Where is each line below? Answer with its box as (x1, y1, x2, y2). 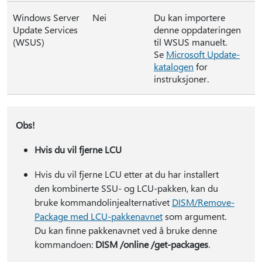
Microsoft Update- (166, 48, 240, 60)
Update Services (13, 23, 78, 36)
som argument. (162, 210, 226, 222)
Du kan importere (154, 11, 225, 23)
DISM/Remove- (171, 196, 235, 208)
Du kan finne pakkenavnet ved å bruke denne (34, 224, 217, 236)
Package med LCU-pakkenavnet (34, 210, 163, 222)
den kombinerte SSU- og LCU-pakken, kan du (34, 182, 218, 194)
